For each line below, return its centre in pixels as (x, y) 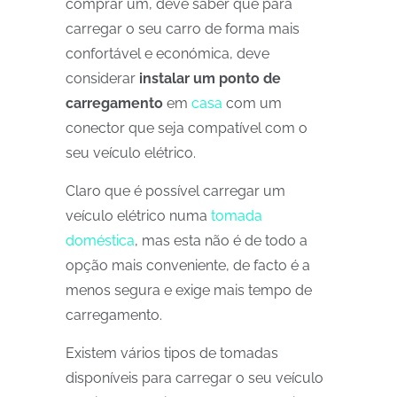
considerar (102, 78)
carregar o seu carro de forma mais (183, 29)
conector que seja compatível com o (187, 128)
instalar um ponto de (210, 78)
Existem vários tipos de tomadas (172, 353)
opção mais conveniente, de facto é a (188, 265)
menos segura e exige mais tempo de (189, 290)
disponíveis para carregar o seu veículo (195, 378)
